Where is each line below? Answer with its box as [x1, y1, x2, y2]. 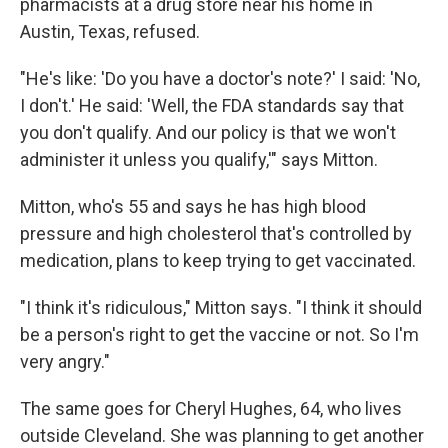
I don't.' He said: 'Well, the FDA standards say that [20, 95, 404, 116]
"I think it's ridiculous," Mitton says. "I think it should [20, 297, 422, 318]
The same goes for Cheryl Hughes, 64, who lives [20, 398, 402, 419]
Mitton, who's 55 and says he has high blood [20, 196, 366, 217]
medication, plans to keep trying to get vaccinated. [20, 250, 416, 271]
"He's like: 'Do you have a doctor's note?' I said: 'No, [20, 68, 420, 89]
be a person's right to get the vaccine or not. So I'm [20, 324, 419, 345]
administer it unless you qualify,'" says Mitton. [20, 149, 378, 170]
